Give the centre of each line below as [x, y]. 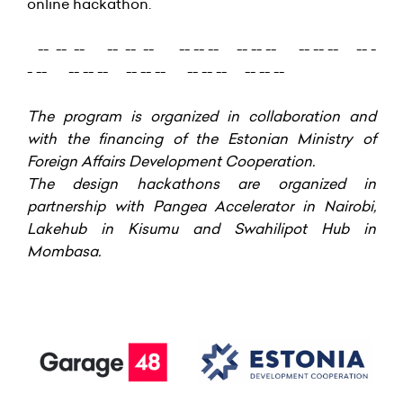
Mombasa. [64, 251]
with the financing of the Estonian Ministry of [201, 138]
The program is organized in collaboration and [201, 116]
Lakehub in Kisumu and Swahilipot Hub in [201, 228]
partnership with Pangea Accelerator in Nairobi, [201, 206]
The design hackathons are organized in [201, 183]
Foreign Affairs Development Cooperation [170, 161]
